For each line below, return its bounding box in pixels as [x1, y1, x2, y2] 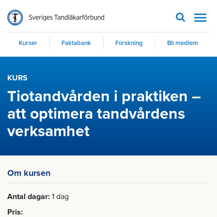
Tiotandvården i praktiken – [7, 87, 201, 106]
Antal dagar [7, 192, 48, 201]
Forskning [115, 39, 143, 47]
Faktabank [62, 39, 92, 47]
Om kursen [7, 168, 50, 178]
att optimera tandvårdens [7, 105, 185, 123]
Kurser [19, 39, 38, 47]
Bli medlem [167, 39, 198, 47]
